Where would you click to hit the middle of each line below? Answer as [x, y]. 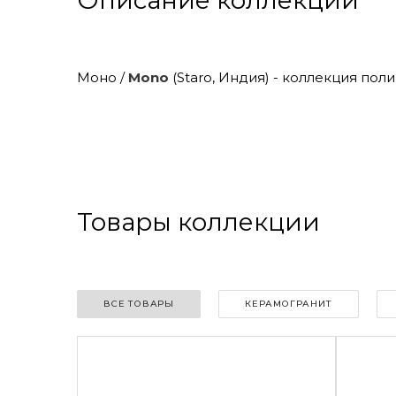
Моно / [103, 77]
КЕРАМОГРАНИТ [289, 304]
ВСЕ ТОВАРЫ [139, 304]
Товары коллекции [198, 222]
